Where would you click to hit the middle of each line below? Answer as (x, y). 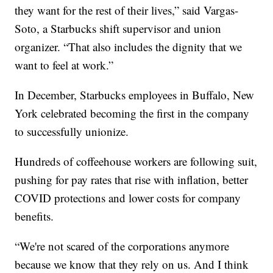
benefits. (34, 216)
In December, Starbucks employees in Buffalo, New (135, 94)
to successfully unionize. (72, 131)
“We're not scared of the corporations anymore (122, 246)
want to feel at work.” (64, 65)
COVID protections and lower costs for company (128, 197)
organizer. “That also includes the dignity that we (129, 46)
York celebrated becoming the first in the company (132, 113)
